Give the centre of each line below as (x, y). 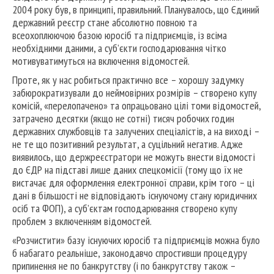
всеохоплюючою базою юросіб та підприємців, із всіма (120, 35)
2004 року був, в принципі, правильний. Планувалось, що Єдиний (136, 10)
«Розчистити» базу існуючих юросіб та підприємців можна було (136, 240)
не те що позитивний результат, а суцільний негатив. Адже (128, 144)
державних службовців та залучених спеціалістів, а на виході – (136, 131)
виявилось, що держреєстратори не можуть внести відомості (134, 157)
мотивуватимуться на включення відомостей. (101, 61)
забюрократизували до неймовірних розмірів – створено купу (135, 93)
